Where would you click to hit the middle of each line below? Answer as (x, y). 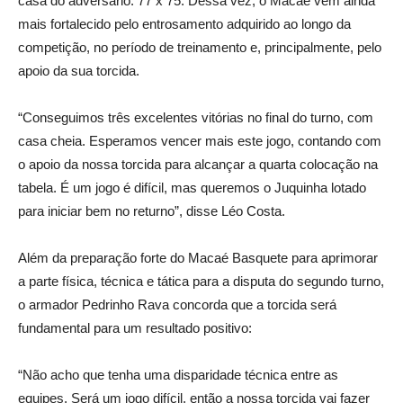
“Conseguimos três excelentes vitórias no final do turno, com (196, 117)
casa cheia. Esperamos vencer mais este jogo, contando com (200, 140)
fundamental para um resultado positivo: (135, 327)
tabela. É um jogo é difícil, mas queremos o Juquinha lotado (192, 187)
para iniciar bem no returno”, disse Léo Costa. (152, 210)
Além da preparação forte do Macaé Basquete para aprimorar (198, 257)
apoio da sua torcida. (79, 70)
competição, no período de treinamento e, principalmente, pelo (200, 47)
